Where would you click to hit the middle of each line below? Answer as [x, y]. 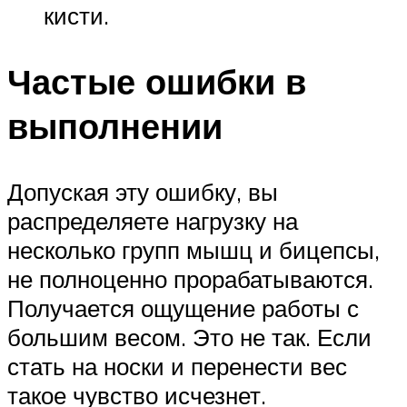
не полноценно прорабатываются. [190, 278]
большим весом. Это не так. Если [189, 337]
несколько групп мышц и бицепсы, [194, 249]
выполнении [115, 125]
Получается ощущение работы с [183, 308]
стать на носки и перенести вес [177, 366]
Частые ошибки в [157, 81]
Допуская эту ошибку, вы [143, 191]
